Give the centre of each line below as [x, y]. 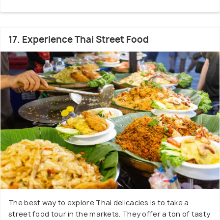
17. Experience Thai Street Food [79, 40]
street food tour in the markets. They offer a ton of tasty [110, 214]
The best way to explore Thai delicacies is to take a [99, 203]
